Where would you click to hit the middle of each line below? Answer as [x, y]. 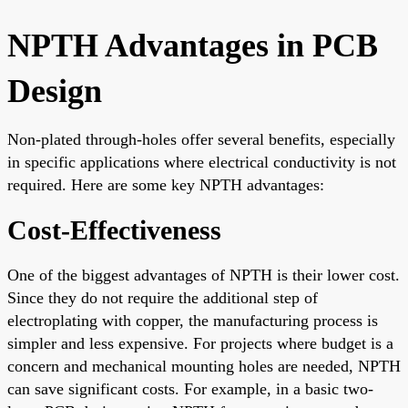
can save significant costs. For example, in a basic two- [190, 388]
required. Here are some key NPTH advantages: [166, 184]
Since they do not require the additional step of [163, 297]
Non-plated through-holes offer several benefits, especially [201, 139]
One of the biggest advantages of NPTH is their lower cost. [204, 275]
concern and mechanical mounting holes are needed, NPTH [204, 366]
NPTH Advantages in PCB [193, 45]
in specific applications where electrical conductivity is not [202, 162]
